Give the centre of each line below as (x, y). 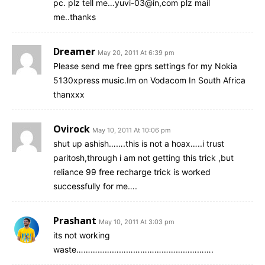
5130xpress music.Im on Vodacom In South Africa (149, 80)
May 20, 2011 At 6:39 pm (136, 53)
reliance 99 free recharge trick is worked (132, 172)
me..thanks (75, 17)
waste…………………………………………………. (133, 250)
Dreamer (74, 52)
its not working (82, 235)
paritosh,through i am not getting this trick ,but (143, 158)
